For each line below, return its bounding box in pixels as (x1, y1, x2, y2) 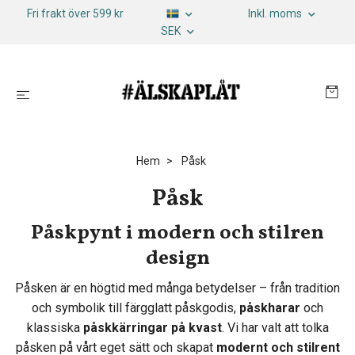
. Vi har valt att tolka (221, 320, 329, 335)
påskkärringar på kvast (82, 320, 222, 335)
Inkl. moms (248, 7, 304, 20)
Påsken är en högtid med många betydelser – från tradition (15, 281, 340, 296)
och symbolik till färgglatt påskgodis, (32, 300, 239, 315)
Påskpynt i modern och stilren (31, 219, 324, 247)
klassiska (26, 320, 83, 335)
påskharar (239, 300, 300, 315)
